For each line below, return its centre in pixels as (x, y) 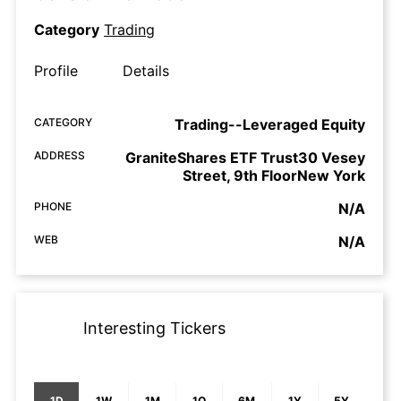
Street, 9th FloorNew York (274, 176)
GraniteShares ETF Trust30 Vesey (245, 158)
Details (146, 71)
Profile (56, 71)
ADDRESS (60, 156)
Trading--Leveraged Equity (270, 125)
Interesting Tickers (154, 328)
